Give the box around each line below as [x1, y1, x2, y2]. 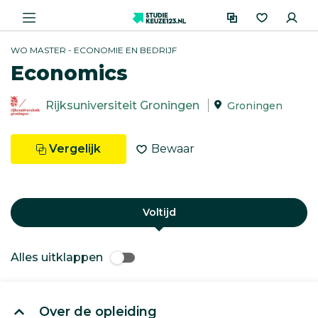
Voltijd [142, 206, 176, 219]
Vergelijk [49, 142, 101, 155]
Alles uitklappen [11, 251, 103, 264]
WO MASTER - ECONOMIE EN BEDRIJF [11, 45, 177, 55]
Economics [11, 61, 128, 85]
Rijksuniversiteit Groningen [45, 99, 200, 113]
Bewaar [151, 142, 194, 155]
